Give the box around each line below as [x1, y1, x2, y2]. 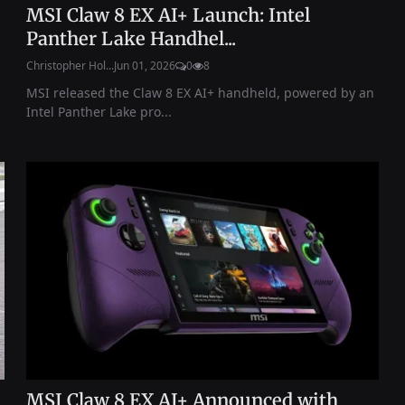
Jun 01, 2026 [114, 57, 176, 73]
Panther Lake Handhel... [26, 26, 237, 50]
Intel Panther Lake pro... [26, 102, 173, 120]
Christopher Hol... [26, 57, 115, 73]
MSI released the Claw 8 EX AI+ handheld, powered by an [26, 83, 375, 101]
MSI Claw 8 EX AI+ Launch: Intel [26, 3, 311, 26]
